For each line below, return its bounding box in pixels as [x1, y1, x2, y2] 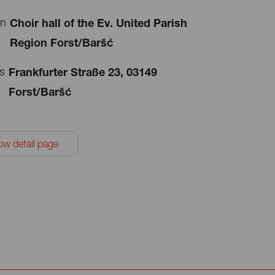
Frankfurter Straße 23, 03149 [9, 65, 157, 79]
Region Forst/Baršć [10, 36, 113, 50]
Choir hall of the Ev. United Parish [10, 16, 187, 30]
